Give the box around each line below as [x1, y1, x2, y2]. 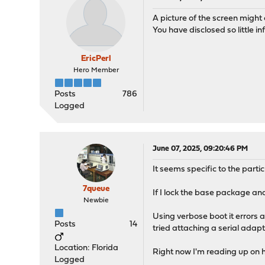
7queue [82, 185, 109, 193]
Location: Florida [54, 244, 119, 253]
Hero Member [73, 67, 119, 74]
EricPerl [80, 54, 111, 63]
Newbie [83, 197, 109, 204]
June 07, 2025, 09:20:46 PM [153, 145, 248, 153]
